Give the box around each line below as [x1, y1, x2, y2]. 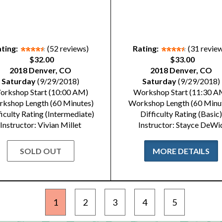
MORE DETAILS [153, 146, 210, 156]
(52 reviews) [47, 44, 89, 53]
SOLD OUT [15, 146, 66, 156]
